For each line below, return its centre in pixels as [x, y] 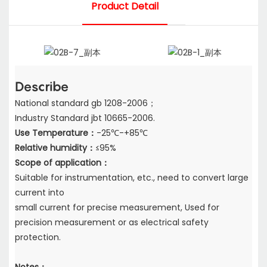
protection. [38, 237]
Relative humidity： [55, 148]
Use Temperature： [56, 133]
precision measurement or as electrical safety [112, 223]
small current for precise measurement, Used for [117, 208]
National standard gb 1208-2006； [86, 103]
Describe [44, 86]
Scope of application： [62, 163]
